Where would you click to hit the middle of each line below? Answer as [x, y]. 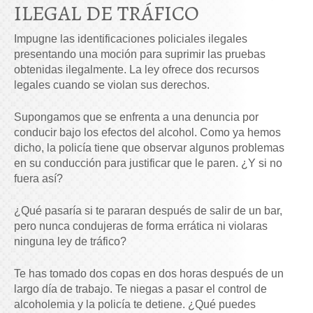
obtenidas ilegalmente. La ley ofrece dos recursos [137, 69]
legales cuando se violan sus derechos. [112, 85]
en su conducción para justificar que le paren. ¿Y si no [148, 163]
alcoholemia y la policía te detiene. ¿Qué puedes [135, 304]
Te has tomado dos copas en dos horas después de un [149, 273]
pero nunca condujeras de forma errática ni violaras [141, 226]
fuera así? [38, 178]
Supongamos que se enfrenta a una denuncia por [136, 117]
